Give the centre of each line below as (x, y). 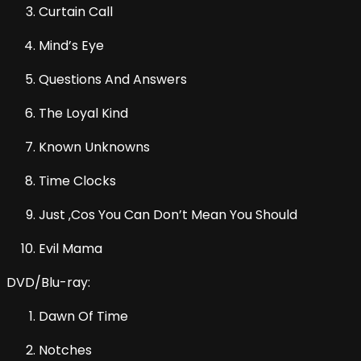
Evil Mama (71, 249)
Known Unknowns (94, 147)
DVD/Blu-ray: (48, 283)
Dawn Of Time (83, 317)
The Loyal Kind (83, 114)
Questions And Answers (113, 80)
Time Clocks (77, 181)
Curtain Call (76, 12)
